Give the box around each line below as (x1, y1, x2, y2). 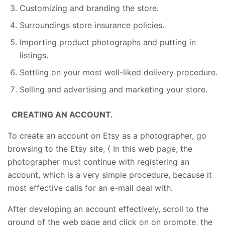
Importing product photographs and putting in (20, 37, 196, 47)
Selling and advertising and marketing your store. (20, 84, 207, 94)
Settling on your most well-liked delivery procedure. (20, 67, 217, 77)
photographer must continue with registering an (8, 156, 189, 167)
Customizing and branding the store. (20, 3, 159, 13)
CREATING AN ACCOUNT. (10, 109, 113, 120)
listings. (20, 50, 48, 60)
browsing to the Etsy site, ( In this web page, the (8, 143, 192, 154)
